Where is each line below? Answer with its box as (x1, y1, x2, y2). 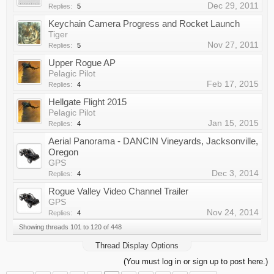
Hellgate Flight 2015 (48, 97, 127, 107)
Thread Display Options (95, 241, 179, 250)
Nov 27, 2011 (207, 40, 259, 50)
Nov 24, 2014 (207, 207, 259, 217)
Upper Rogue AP (48, 57, 116, 68)
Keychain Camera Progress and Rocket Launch (48, 18, 240, 29)
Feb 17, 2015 (207, 79, 259, 89)
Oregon (48, 147, 78, 157)
